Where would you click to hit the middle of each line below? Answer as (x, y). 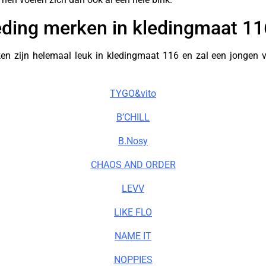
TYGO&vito (133, 94)
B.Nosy (133, 141)
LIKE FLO (133, 212)
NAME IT (133, 236)
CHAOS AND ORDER (133, 165)
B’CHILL (133, 117)
